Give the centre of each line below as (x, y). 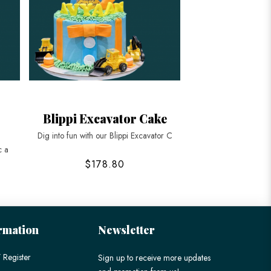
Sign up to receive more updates (155, 257)
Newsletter (127, 230)
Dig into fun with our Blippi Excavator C (105, 136)
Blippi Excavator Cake (105, 119)
